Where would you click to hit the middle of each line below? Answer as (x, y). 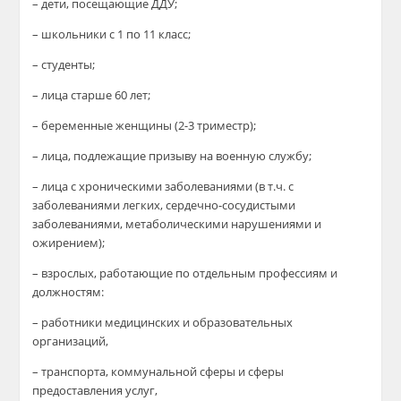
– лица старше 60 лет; (92, 95)
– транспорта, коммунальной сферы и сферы (158, 371)
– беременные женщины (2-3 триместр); (145, 125)
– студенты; (64, 64)
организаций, (71, 341)
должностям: (68, 292)
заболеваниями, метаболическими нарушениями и (177, 224)
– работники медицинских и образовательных (163, 322)
